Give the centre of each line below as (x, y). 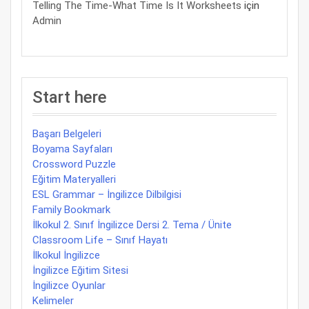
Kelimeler (53, 301)
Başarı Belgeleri (67, 134)
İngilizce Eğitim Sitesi (80, 270)
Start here (70, 97)
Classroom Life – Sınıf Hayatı (100, 240)
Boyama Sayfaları (72, 149)
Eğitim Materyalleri (74, 179)
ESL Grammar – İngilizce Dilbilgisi (107, 195)
